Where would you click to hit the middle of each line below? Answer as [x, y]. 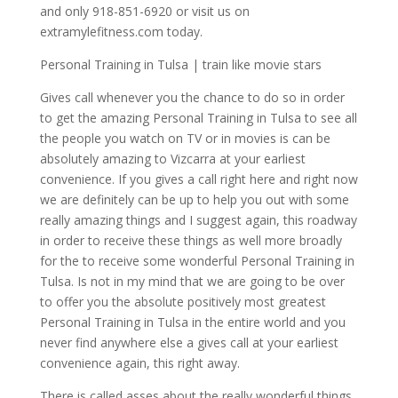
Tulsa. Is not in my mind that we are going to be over [192, 281]
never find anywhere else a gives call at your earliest [189, 342]
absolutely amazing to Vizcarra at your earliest [172, 159]
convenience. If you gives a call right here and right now [199, 179]
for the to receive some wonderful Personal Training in [197, 261]
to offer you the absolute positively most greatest [183, 302]
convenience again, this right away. [139, 363]
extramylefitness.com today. [121, 32]
